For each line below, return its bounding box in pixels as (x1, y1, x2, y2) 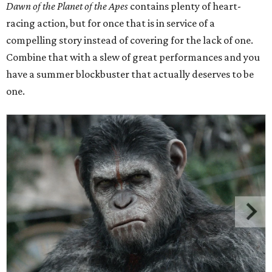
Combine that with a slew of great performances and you (6, 51, 260, 63)
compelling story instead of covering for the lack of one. (6, 34, 253, 46)
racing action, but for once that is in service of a (6, 17, 215, 29)
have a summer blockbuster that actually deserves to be (6, 68, 254, 80)
